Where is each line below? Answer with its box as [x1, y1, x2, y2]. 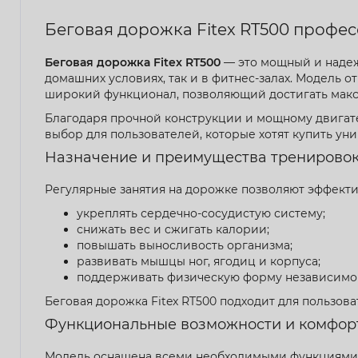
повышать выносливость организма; [77, 237, 292, 253]
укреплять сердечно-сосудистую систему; [77, 205, 325, 221]
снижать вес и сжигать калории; [77, 221, 269, 237]
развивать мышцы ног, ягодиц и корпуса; [77, 253, 320, 268]
